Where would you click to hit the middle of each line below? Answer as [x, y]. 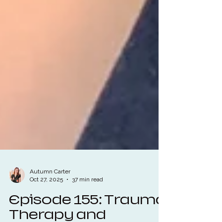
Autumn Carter [50, 189]
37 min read [87, 197]
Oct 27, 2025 [46, 197]
